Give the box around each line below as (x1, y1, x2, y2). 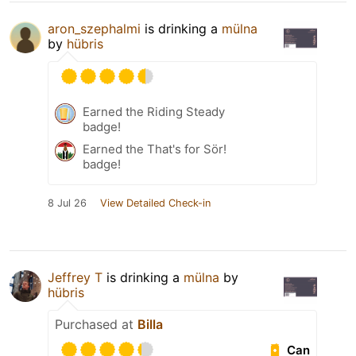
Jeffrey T (48, 269, 103, 286)
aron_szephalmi (48, 21, 141, 37)
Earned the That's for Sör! (83, 141, 226, 157)
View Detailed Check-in (100, 197, 211, 210)
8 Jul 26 (48, 197, 87, 210)
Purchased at (55, 316, 137, 333)
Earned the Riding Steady (83, 104, 225, 120)
